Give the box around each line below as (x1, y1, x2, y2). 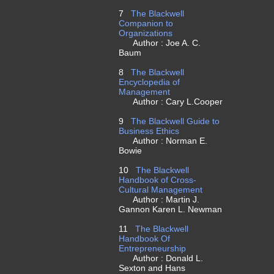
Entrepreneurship (119, 243, 186, 253)
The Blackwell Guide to (128, 116, 220, 126)
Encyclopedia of (119, 77, 180, 87)
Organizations (119, 28, 172, 38)
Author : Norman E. (119, 136, 207, 146)
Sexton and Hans (119, 263, 185, 273)
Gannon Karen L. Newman (119, 204, 222, 214)
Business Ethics (119, 126, 179, 136)
